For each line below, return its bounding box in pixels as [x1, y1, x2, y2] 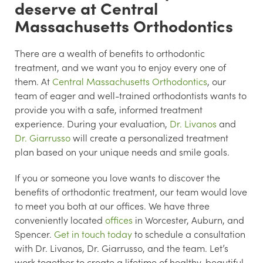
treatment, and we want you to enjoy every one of [15, 60, 226, 74]
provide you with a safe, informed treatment [15, 103, 203, 116]
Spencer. [15, 227, 54, 241]
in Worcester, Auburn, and [133, 213, 244, 227]
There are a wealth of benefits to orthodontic [15, 46, 205, 60]
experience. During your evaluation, [15, 117, 170, 130]
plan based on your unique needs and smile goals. [15, 145, 230, 159]
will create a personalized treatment [70, 131, 228, 144]
